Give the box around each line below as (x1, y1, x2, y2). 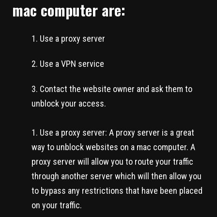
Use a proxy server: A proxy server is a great (40, 127, 194, 138)
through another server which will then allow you (31, 170, 201, 181)
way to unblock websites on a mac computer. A (31, 141, 195, 152)
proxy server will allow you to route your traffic (31, 156, 193, 167)
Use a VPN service (40, 58, 104, 69)
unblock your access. (31, 98, 106, 108)
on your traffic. (31, 200, 82, 210)
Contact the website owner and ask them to (40, 83, 192, 94)
